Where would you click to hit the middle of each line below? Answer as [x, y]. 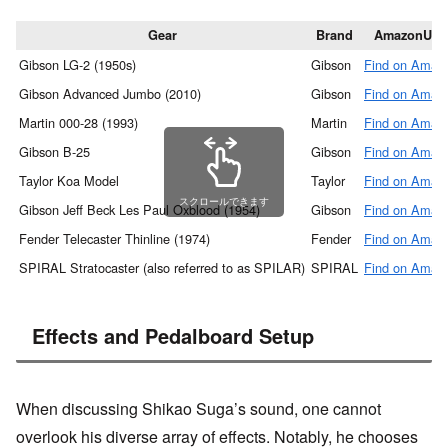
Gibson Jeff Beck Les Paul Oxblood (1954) [139, 210]
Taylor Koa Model [69, 181]
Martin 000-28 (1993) [78, 123]
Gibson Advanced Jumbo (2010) [110, 94]
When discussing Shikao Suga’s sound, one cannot [198, 409]
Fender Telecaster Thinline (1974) [114, 239]
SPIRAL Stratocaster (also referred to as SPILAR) [162, 268]
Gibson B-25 [54, 152]
